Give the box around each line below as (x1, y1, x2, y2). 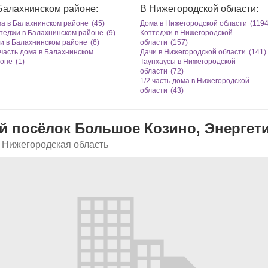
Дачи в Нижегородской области (140, 48, 246, 56)
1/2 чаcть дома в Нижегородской (140, 77, 249, 85)
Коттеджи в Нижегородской (140, 29, 233, 37)
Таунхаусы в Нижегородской (140, 57, 236, 66)
